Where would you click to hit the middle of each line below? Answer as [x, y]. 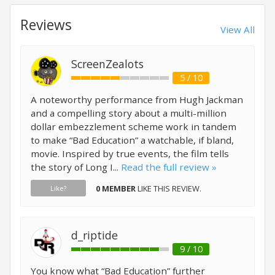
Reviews [46, 25]
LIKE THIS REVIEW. [168, 188]
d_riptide [95, 235]
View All [238, 29]
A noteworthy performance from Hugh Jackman [137, 99]
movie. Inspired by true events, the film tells [130, 153]
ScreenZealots [107, 64]
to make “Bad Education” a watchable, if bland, [132, 140]
